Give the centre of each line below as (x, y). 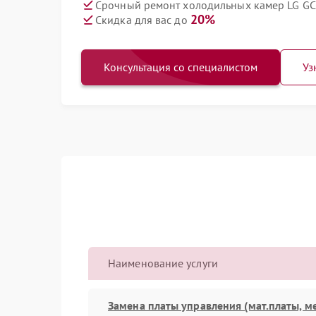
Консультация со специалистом (181, 67)
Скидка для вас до (143, 20)
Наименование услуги (163, 263)
